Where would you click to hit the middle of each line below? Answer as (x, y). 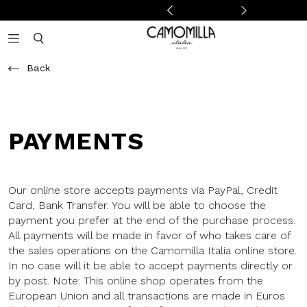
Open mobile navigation (75, 50)
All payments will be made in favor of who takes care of (149, 235)
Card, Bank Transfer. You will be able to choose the (137, 205)
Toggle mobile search (95, 50)
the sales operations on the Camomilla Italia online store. (152, 250)
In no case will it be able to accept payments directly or (150, 266)
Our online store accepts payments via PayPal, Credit (143, 190)
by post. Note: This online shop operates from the (136, 281)
